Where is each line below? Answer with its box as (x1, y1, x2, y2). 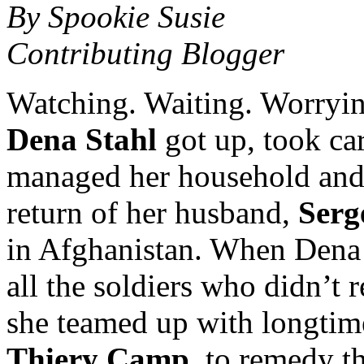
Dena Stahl (6, 121, 157, 157)
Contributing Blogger (6, 35, 284, 71)
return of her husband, (6, 194, 298, 230)
